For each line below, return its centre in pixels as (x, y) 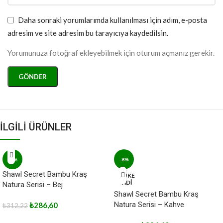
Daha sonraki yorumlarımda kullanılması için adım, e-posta (112, 20)
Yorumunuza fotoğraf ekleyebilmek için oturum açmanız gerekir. (111, 53)
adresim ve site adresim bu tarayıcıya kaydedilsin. (88, 33)
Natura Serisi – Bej (33, 184)
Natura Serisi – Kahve (149, 204)
